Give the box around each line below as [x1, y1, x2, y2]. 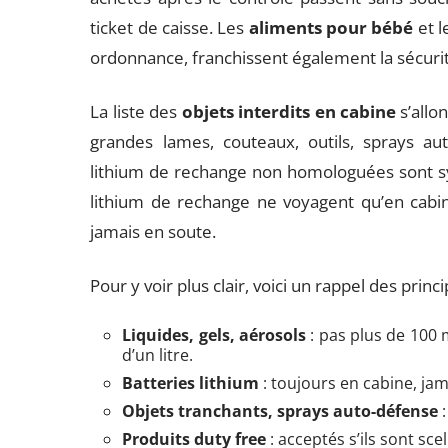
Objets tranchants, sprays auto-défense [122, 400, 439, 422]
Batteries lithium [122, 372, 260, 394]
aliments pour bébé [248, 16, 414, 39]
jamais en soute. [90, 220, 217, 243]
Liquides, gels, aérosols [122, 324, 306, 346]
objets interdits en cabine [181, 100, 396, 123]
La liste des [90, 100, 182, 123]
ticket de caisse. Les [90, 16, 249, 39]
